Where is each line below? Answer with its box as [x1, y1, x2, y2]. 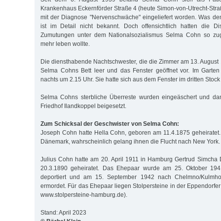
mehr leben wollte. [40, 40, 90, 47]
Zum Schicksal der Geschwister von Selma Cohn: [40, 120, 179, 127]
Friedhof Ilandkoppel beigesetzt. [40, 102, 126, 110]
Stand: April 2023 [40, 209, 86, 216]
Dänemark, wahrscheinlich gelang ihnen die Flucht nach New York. [40, 138, 220, 145]
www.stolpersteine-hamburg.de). [40, 191, 127, 198]
